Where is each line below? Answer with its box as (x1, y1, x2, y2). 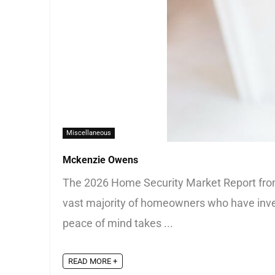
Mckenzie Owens (63, 154, 138, 166)
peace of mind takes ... (63, 217, 173, 230)
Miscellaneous (66, 129, 111, 137)
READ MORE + (68, 257, 117, 266)
